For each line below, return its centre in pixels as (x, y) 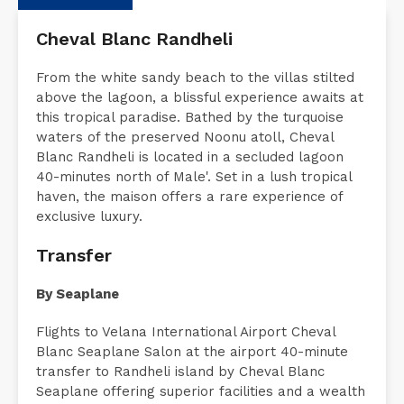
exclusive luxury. (89, 238)
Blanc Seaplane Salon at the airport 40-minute (192, 373)
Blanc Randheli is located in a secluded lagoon (190, 178)
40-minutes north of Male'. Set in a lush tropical (194, 198)
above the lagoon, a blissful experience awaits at (200, 119)
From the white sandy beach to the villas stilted (195, 99)
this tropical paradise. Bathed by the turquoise (190, 138)
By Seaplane (78, 315)
